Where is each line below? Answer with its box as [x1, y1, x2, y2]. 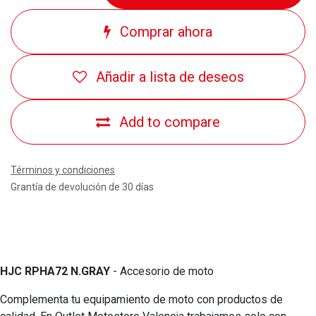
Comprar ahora [116, 23, 212, 40]
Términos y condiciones [11, 164, 115, 176]
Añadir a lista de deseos [95, 68, 244, 85]
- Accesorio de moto [110, 264, 214, 278]
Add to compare [119, 113, 220, 130]
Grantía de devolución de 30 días [11, 181, 154, 193]
